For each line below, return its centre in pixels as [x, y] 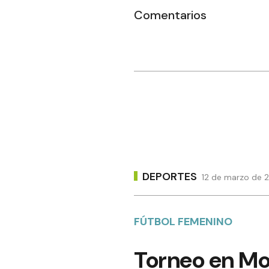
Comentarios [170, 15]
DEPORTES [170, 176]
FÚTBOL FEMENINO [183, 222]
